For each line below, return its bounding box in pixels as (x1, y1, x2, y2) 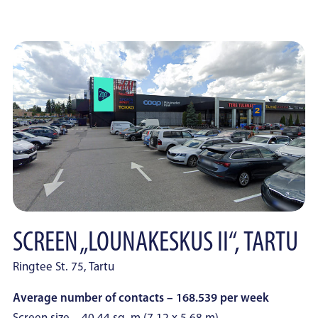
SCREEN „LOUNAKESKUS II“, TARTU (13, 229, 298, 258)
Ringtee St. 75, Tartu (13, 261, 114, 273)
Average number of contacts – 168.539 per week (13, 292, 269, 305)
